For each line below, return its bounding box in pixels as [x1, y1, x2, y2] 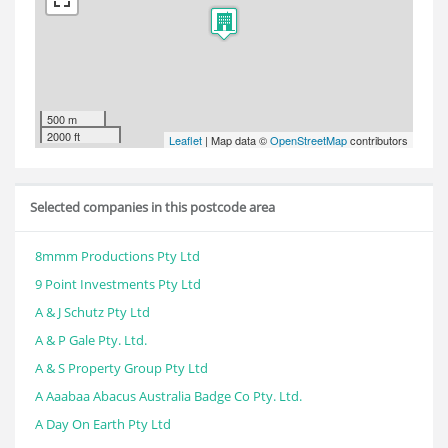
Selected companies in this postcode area [30, 198, 275, 216]
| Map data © [202, 132, 270, 148]
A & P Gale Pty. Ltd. [35, 331, 147, 349]
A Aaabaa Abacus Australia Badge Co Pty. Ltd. [35, 387, 302, 405]
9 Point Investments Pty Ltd [35, 275, 201, 293]
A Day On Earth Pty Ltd [35, 415, 171, 433]
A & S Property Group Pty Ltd [35, 359, 208, 377]
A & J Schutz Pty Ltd [35, 303, 150, 321]
